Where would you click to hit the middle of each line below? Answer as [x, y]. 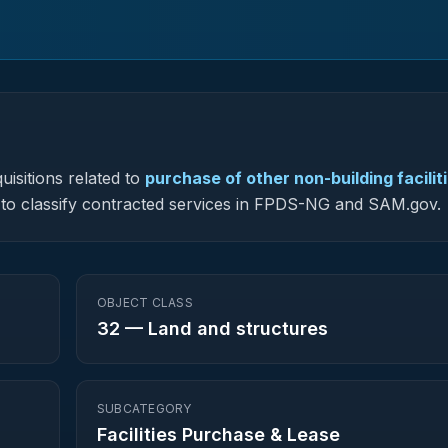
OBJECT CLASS [145, 302]
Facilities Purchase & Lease [218, 434]
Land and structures [238, 328]
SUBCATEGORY [144, 408]
